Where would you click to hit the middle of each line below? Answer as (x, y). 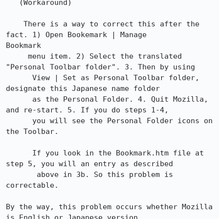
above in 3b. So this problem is (21, 175)
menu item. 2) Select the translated (17, 56)
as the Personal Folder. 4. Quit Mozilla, (19, 99)
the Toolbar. (32, 131)
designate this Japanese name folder (83, 88)
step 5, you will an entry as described (89, 164)
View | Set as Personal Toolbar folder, (19, 78)
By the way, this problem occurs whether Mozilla (109, 207)
